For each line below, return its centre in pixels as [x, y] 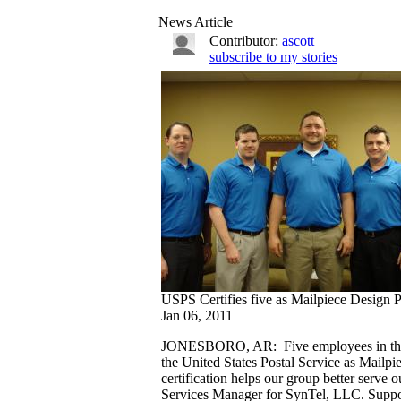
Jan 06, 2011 [197, 315]
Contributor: [246, 40]
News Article [196, 21]
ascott [298, 40]
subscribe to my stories [273, 56]
